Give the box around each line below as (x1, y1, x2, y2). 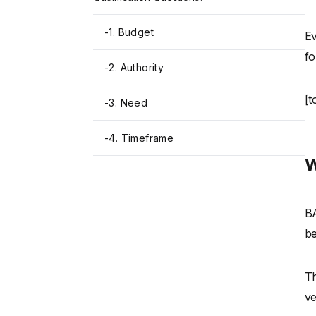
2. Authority (109, 61, 164, 74)
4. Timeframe (109, 132, 174, 145)
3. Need (109, 97, 148, 109)
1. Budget (109, 26, 154, 39)
